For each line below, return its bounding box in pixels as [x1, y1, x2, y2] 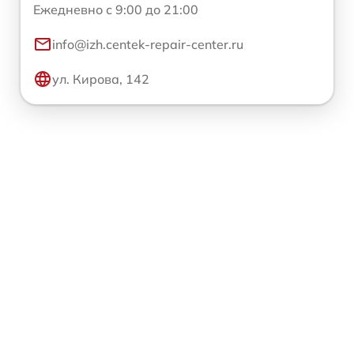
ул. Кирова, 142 [52, 71, 149, 88]
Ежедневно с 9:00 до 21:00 [33, 2, 198, 18]
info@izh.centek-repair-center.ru [52, 36, 243, 53]
